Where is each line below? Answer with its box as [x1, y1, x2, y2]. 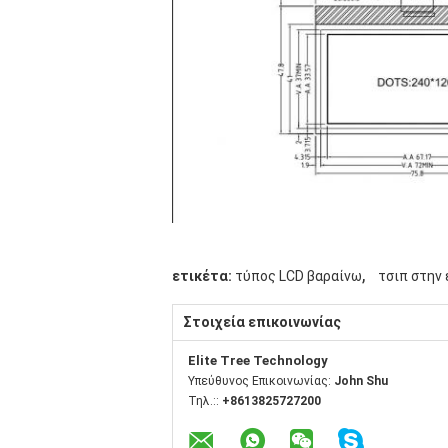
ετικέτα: [172, 268, 232, 284]
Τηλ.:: [188, 394, 222, 408]
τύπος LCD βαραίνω [235, 268, 362, 284]
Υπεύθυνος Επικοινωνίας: [188, 374, 334, 388]
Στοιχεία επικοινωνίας [183, 314, 341, 330]
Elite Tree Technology [188, 353, 328, 368]
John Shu [334, 374, 388, 388]
